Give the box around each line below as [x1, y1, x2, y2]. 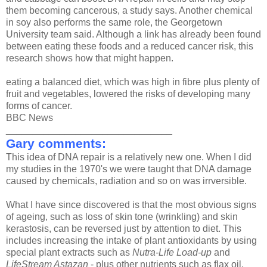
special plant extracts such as [6, 247, 132, 257]
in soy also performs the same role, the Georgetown [6, 17, 222, 27]
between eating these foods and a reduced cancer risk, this [6, 41, 253, 51]
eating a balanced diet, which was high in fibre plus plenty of [6, 76, 259, 87]
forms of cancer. [6, 100, 72, 111]
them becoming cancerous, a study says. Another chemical [6, 5, 253, 15]
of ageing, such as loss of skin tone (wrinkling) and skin [6, 211, 238, 222]
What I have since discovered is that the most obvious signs [6, 199, 256, 210]
